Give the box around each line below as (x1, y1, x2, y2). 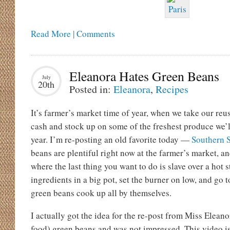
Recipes (156, 82, 188, 96)
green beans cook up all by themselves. (31, 187, 171, 199)
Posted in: (69, 82, 113, 96)
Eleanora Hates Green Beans (69, 67, 219, 85)
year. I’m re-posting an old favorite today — (31, 133, 191, 145)
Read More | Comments (31, 28, 115, 40)
